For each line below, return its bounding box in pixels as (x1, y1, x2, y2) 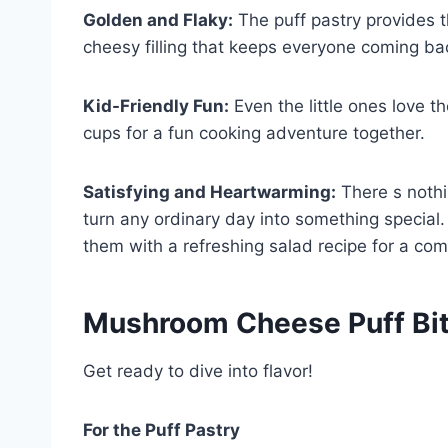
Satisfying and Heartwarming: (83, 181, 336, 202)
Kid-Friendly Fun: (83, 95, 229, 116)
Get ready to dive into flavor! (83, 360, 313, 381)
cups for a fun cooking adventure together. (83, 122, 425, 143)
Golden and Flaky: (83, 9, 233, 30)
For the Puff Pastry (83, 419, 240, 440)
